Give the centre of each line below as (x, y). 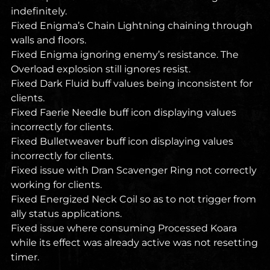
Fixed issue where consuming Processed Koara (124, 228)
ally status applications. (66, 214)
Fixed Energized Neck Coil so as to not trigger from (133, 199)
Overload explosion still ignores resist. (101, 69)
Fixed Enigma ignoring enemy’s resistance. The (125, 55)
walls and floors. (49, 40)
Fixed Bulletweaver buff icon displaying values (122, 142)
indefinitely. (39, 11)
